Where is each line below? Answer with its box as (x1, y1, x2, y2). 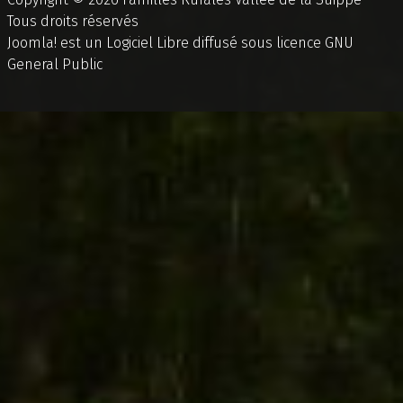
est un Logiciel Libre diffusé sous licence (57, 34, 325, 52)
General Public (7, 56, 103, 74)
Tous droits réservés (7, 13, 139, 31)
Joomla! (7, 34, 57, 52)
